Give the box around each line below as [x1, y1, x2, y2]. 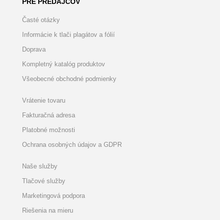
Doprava [22, 46, 46, 53]
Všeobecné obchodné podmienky [22, 75, 116, 82]
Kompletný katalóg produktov [22, 60, 105, 68]
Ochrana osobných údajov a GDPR [22, 141, 122, 148]
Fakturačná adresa [22, 111, 75, 119]
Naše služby [22, 163, 57, 170]
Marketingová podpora [22, 192, 85, 199]
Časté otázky [22, 16, 60, 24]
